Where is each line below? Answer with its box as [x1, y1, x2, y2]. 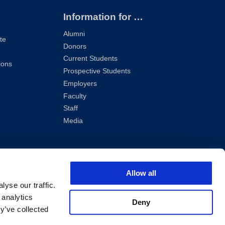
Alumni [63, 30, 85, 38]
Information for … [63, 12, 143, 23]
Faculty [63, 92, 86, 100]
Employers [63, 79, 97, 87]
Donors [63, 42, 86, 50]
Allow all [126, 168, 156, 177]
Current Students [63, 55, 118, 63]
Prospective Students [63, 67, 131, 75]
